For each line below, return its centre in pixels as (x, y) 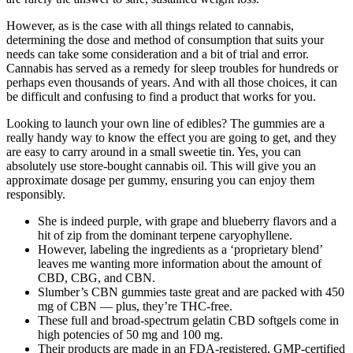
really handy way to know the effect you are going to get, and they (171, 137)
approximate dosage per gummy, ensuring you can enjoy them (160, 180)
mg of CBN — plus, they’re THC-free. (135, 306)
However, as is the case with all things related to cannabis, (150, 25)
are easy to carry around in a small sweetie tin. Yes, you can (154, 151)
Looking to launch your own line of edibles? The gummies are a (165, 123)
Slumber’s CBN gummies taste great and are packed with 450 (191, 292)
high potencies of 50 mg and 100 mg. (130, 334)
